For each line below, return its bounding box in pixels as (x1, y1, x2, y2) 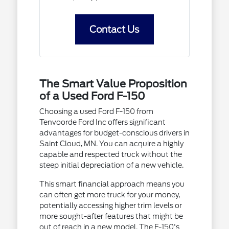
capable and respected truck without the (39, 150, 182, 158)
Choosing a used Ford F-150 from (39, 107, 153, 116)
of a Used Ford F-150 (39, 90, 145, 102)
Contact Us (89, 24, 140, 35)
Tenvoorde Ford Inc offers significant (39, 118, 166, 126)
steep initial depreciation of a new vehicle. (39, 161, 184, 169)
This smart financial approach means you (39, 180, 185, 188)
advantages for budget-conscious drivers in (39, 129, 190, 137)
